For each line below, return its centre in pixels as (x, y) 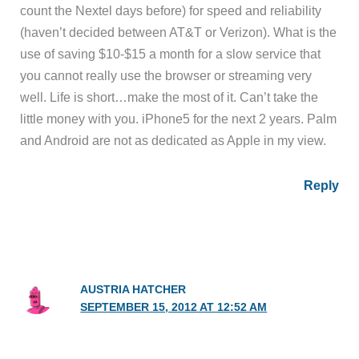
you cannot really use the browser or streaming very (166, 75)
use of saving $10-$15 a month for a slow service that (171, 53)
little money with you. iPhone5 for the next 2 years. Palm (179, 118)
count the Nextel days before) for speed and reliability (171, 10)
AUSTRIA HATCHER (133, 290)
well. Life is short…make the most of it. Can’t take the (169, 97)
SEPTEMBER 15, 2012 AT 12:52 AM (174, 308)
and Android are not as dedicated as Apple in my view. (173, 140)
